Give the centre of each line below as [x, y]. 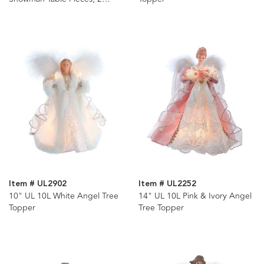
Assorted [26, 11]
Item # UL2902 [38, 184]
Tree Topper [161, 207]
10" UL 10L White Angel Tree [64, 196]
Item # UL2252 [167, 184]
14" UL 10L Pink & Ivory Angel [195, 196]
